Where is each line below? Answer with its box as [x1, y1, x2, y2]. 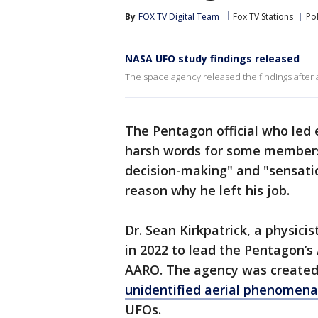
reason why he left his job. [125, 182, 290, 199]
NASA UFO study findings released [125, 52, 300, 65]
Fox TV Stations [233, 11, 293, 23]
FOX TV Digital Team [138, 11, 219, 23]
